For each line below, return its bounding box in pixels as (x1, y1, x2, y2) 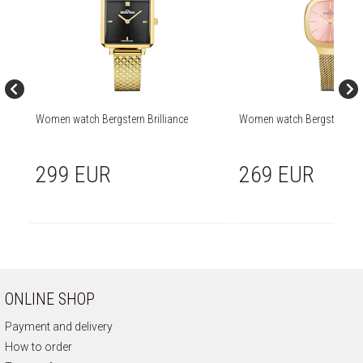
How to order (5, 340, 72, 354)
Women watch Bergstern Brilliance (36, 113, 188, 126)
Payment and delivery (5, 320, 113, 334)
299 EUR (36, 161, 111, 189)
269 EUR (238, 161, 314, 189)
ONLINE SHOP (5, 289, 95, 310)
